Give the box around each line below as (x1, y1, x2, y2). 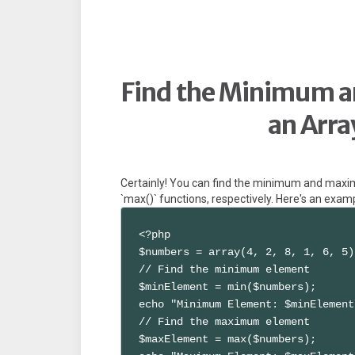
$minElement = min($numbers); (139, 280, 317, 293)
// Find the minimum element (139, 262, 311, 276)
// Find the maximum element (139, 315, 311, 328)
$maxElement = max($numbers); (139, 332, 317, 345)
